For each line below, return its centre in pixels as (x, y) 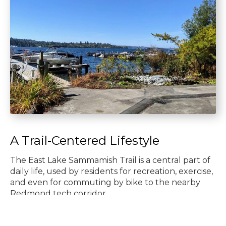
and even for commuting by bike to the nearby (105, 183)
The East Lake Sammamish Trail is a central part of (110, 160)
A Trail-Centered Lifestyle (85, 141)
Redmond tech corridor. (59, 194)
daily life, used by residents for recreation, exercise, (111, 172)
